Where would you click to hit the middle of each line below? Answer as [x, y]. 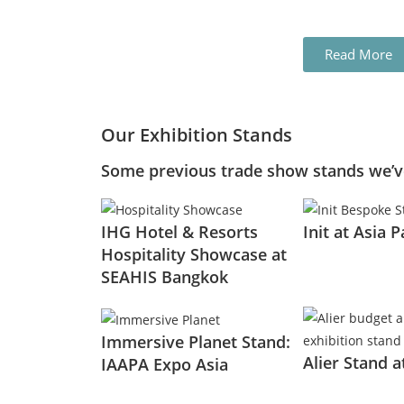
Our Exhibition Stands [197, 135]
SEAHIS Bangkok [165, 276]
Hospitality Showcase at [194, 254]
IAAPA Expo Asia [165, 364]
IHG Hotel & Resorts [179, 231]
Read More [358, 54]
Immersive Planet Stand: [196, 341]
